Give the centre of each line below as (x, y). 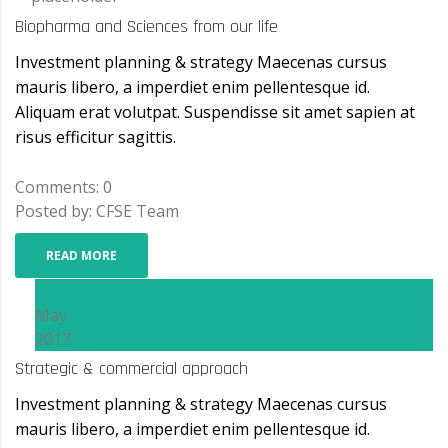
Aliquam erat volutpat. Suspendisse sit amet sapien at (215, 111)
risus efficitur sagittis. (95, 136)
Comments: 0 (63, 186)
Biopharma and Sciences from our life (146, 26)
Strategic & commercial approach (131, 368)
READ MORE (81, 255)
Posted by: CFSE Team (97, 210)
